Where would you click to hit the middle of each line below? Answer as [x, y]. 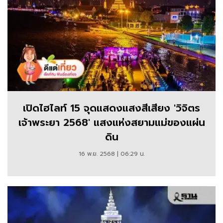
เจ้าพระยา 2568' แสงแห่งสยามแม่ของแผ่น [111, 123]
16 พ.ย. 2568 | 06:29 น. [111, 154]
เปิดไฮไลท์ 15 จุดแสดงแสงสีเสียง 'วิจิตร [111, 108]
